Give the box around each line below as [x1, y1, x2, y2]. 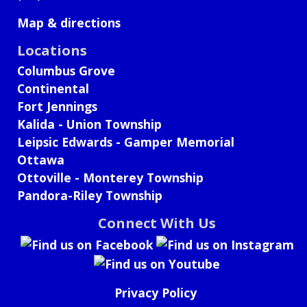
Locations [17, 40, 87, 60]
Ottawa [17, 151, 64, 168]
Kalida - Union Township [17, 115, 162, 132]
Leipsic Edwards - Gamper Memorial [17, 133, 234, 150]
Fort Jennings [17, 97, 97, 114]
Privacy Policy [114, 284, 197, 302]
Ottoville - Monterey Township [17, 169, 204, 186]
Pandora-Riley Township [17, 186, 162, 204]
